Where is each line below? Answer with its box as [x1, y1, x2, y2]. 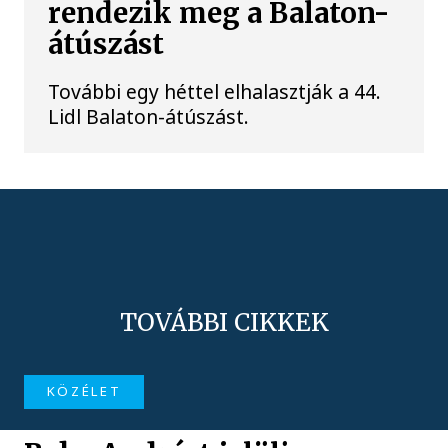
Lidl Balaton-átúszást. [48, 102, 250, 130]
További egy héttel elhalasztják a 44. [48, 77, 382, 105]
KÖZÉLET [46, 382, 122, 401]
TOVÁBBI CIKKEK [119, 307, 329, 339]
